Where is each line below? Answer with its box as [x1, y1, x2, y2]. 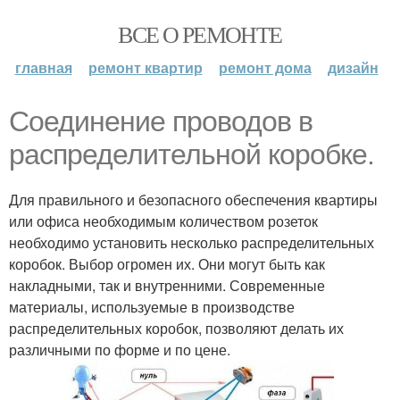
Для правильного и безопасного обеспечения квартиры [9, 189, 378, 210]
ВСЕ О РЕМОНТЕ [118, 19, 282, 49]
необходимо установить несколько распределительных [9, 232, 374, 253]
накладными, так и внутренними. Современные [9, 275, 325, 296]
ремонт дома [218, 57, 312, 78]
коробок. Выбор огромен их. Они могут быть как [9, 254, 325, 274]
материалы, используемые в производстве [9, 296, 295, 317]
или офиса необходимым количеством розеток [9, 211, 318, 231]
